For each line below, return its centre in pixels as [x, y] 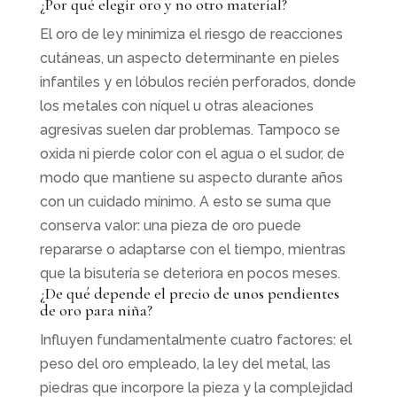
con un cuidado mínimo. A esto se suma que [185, 201]
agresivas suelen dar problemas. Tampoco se [190, 129]
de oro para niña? [96, 310]
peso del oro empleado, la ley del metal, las [185, 363]
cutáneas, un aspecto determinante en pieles [189, 58]
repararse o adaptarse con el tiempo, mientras [192, 249]
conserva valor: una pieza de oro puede [170, 225]
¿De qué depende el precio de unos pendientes [189, 293]
